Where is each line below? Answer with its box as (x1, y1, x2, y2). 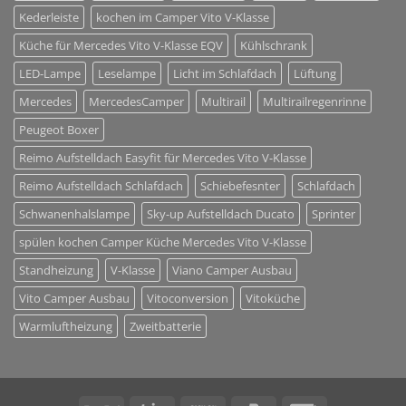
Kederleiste (19, 8, 79, 25)
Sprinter (312, 205, 355, 222)
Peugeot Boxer (19, 121, 99, 138)
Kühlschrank (240, 36, 307, 53)
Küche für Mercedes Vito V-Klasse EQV (19, 36, 223, 53)
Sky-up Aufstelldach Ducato (147, 205, 295, 222)
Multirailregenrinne (263, 92, 366, 110)
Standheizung (19, 261, 93, 278)
